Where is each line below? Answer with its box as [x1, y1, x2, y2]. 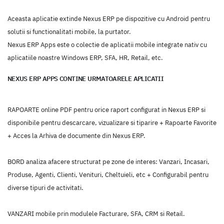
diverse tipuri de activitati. [7, 183, 83, 192]
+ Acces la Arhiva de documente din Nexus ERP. [7, 131, 145, 140]
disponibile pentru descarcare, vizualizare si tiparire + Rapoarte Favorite [7, 118, 216, 127]
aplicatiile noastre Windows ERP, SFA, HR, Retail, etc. [7, 53, 163, 62]
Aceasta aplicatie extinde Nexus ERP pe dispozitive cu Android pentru [7, 14, 210, 23]
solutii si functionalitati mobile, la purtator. [7, 27, 131, 36]
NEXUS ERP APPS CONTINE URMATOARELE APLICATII [7, 74, 163, 83]
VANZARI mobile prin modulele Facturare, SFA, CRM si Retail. [7, 209, 185, 218]
